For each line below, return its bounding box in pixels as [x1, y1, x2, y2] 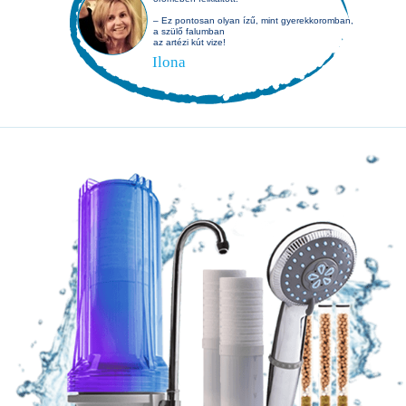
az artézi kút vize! [153, 37, 226, 47]
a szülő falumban [153, 26, 225, 36]
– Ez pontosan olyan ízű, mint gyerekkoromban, [153, 15, 353, 25]
